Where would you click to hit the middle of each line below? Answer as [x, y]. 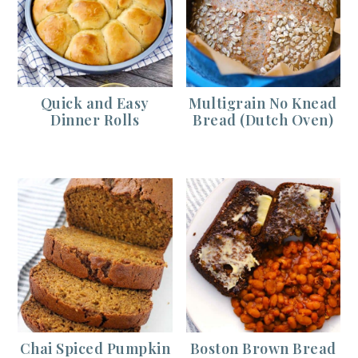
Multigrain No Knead [263, 103]
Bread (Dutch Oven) [263, 119]
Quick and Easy [95, 103]
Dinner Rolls [95, 119]
